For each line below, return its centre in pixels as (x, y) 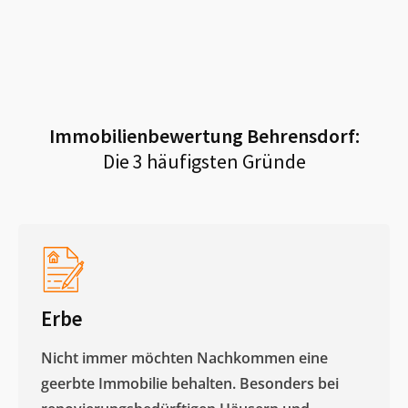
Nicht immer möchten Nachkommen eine (184, 357)
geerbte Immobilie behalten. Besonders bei (190, 383)
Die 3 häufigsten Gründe (204, 161)
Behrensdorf (301, 135)
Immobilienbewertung (148, 135)
